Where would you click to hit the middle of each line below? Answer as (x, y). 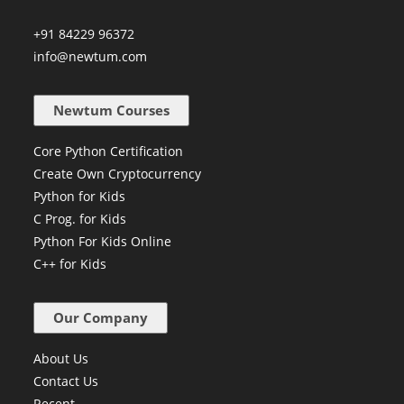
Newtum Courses (112, 140)
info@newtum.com (91, 87)
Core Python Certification (109, 181)
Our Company (101, 348)
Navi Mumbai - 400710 (102, 23)
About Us (61, 389)
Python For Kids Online (103, 271)
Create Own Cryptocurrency (118, 204)
